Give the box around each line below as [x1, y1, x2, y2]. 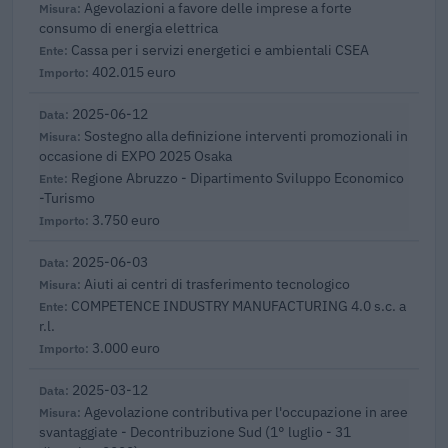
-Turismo [39, 188, 95, 208]
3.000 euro [92, 338, 160, 358]
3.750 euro [92, 210, 160, 230]
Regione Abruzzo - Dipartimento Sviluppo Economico [71, 168, 404, 188]
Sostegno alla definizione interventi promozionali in [84, 126, 408, 146]
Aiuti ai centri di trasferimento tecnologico [84, 274, 350, 294]
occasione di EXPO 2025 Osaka [39, 146, 232, 166]
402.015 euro [92, 62, 176, 82]
